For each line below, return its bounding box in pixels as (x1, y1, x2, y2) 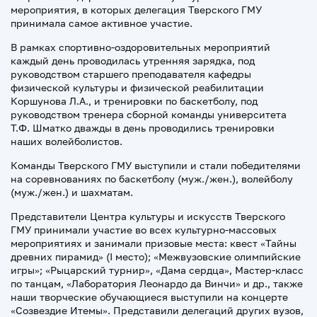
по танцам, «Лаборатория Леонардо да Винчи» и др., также (11, 277, 303, 289)
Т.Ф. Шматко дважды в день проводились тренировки (11, 122, 275, 134)
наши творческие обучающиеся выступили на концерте (11, 291, 288, 303)
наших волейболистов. (11, 135, 122, 147)
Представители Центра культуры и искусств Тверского (11, 210, 285, 222)
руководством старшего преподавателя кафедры (11, 68, 251, 80)
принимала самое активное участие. (11, 17, 192, 29)
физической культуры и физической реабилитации (11, 81, 264, 93)
